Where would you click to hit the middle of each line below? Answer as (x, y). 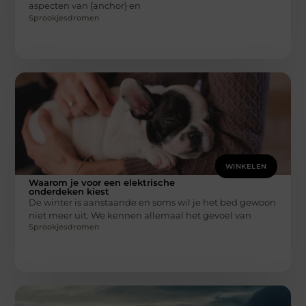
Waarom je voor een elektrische (102, 182)
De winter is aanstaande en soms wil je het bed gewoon (153, 202)
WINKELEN (246, 166)
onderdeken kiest (69, 191)
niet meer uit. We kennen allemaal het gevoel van (140, 215)
